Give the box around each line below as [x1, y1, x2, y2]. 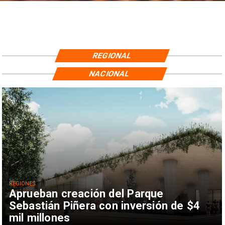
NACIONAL [88, 69, 132, 78]
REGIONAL [91, 51, 134, 60]
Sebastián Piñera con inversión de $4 [9, 198, 200, 212]
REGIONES [9, 180, 36, 187]
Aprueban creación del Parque [9, 186, 164, 200]
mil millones [9, 210, 70, 224]
